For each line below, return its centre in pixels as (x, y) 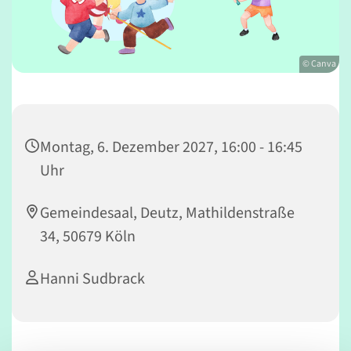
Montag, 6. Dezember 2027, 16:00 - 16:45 (171, 148)
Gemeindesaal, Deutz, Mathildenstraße (167, 213)
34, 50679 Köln (88, 237)
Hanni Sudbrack (92, 279)
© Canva (319, 64)
